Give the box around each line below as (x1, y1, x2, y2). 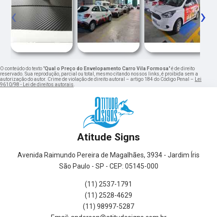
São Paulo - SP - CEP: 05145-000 (59, 162, 158, 170)
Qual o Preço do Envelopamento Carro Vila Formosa (45, 66, 169, 72)
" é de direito (169, 66, 195, 72)
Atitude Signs (77, 131, 140, 143)
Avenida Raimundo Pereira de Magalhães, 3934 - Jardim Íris (17, 151, 200, 159)
